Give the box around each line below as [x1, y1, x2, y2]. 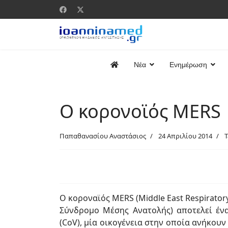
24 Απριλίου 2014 [158, 131, 212, 140]
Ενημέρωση [169, 61, 207, 69]
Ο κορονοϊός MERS [60, 99, 221, 124]
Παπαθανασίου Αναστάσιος [60, 131, 146, 140]
